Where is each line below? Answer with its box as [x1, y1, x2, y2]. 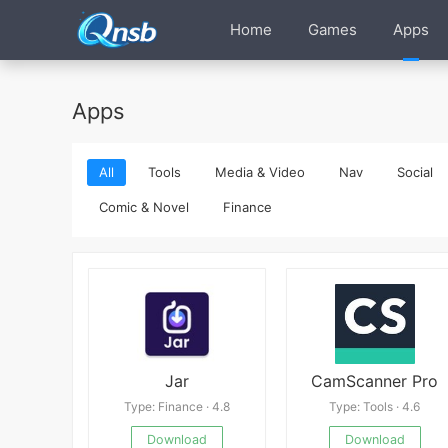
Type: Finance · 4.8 [123, 399, 230, 414]
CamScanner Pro [311, 371, 439, 391]
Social [397, 164, 433, 180]
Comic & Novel [99, 199, 189, 215]
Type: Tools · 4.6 [329, 399, 421, 414]
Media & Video [215, 164, 305, 180]
